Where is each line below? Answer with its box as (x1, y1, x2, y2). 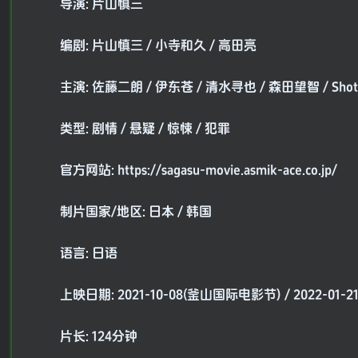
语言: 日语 (60, 246, 117, 261)
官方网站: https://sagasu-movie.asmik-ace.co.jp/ (60, 163, 337, 178)
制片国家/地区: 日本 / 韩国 (60, 205, 212, 220)
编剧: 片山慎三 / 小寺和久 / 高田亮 (60, 38, 257, 54)
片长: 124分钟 (60, 329, 137, 344)
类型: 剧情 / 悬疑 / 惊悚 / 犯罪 (60, 121, 230, 137)
